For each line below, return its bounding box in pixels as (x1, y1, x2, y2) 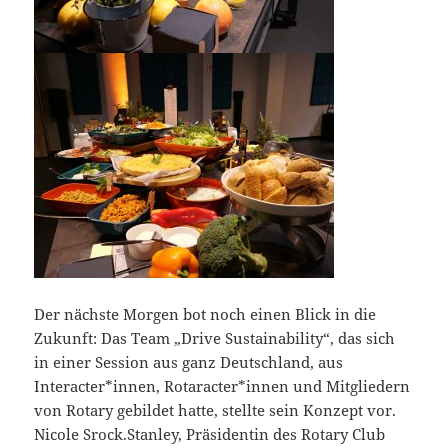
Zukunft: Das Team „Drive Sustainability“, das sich (34, 328, 396, 349)
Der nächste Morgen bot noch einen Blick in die (34, 304, 377, 325)
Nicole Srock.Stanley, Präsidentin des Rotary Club (34, 424, 386, 445)
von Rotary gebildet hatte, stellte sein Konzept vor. (34, 400, 397, 421)
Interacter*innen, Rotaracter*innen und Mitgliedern (34, 376, 411, 397)
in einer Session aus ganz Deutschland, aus (34, 352, 344, 373)
